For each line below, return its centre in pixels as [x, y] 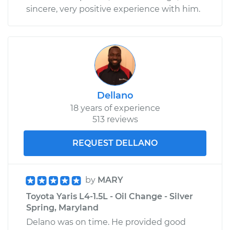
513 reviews [115, 119]
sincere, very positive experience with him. [113, 9]
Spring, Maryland [62, 207]
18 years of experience [115, 108]
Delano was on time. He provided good [106, 222]
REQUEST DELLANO [115, 143]
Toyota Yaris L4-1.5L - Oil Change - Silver [110, 196]
